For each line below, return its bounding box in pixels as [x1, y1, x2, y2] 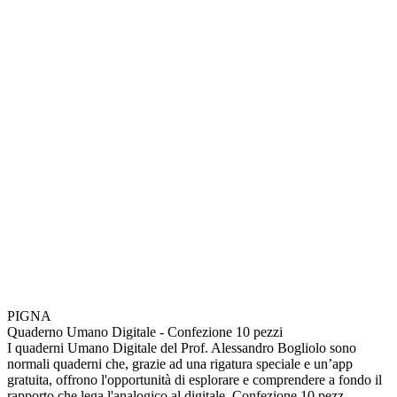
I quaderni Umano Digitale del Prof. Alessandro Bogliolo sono [7, 339, 356, 355]
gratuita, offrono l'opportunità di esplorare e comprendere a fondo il [7, 371, 382, 387]
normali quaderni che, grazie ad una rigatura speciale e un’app [7, 355, 353, 371]
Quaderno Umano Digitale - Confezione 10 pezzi [7, 323, 283, 339]
